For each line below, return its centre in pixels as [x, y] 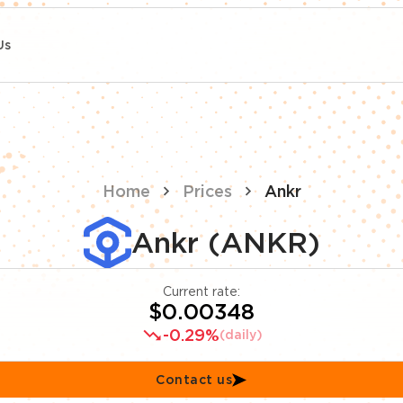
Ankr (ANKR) [225, 242]
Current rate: [201, 291]
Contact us [194, 379]
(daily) [241, 334]
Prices [207, 191]
